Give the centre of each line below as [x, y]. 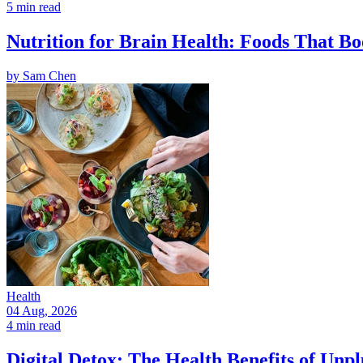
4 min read [34, 325]
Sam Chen [49, 75]
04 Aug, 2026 [42, 310]
